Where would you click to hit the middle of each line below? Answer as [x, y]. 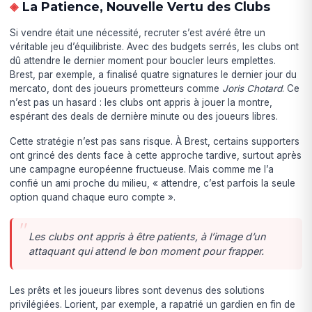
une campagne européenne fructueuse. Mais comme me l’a [142, 169]
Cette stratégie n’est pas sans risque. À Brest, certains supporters [155, 141]
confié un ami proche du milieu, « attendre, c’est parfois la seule [153, 183]
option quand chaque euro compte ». [93, 197]
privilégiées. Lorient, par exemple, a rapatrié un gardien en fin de [153, 304]
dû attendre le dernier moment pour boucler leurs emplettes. [143, 60]
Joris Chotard [252, 88]
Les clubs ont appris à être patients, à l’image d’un [148, 236]
